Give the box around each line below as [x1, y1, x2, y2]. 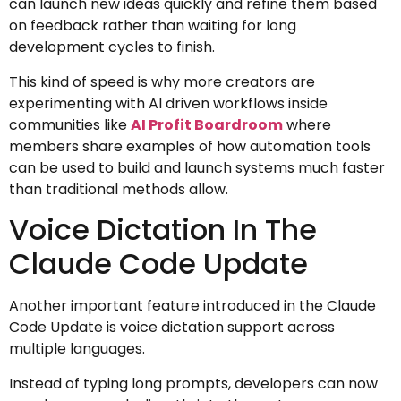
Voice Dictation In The [9, 209, 317, 251]
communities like [9, 114, 131, 135]
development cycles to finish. [9, 37, 215, 58]
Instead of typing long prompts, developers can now [9, 372, 378, 394]
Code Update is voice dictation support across [9, 317, 335, 338]
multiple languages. [9, 338, 145, 360]
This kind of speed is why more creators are [9, 71, 315, 92]
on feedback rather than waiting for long [9, 15, 296, 37]
